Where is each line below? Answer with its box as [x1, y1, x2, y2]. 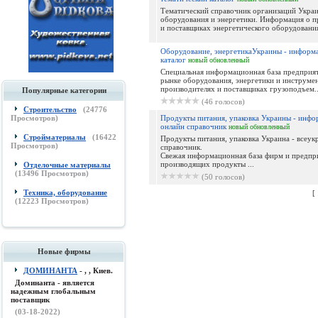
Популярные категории [21, 86, 106, 94]
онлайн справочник [160, 122, 226, 131]
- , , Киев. [77, 266, 113, 275]
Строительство [23, 105, 77, 114]
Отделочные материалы [23, 160, 111, 169]
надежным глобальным [11, 287, 96, 295]
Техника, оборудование [23, 188, 107, 197]
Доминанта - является [15, 278, 94, 287]
